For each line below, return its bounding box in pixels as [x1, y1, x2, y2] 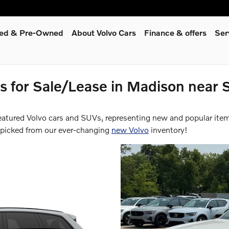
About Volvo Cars [72, 28, 136, 37]
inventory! [149, 125, 188, 134]
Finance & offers [144, 28, 207, 37]
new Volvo [111, 125, 149, 134]
